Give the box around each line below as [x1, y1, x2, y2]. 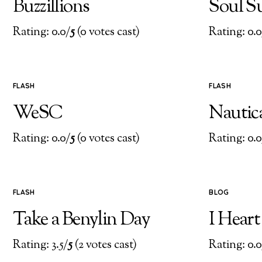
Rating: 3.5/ [13, 236, 68, 254]
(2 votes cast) [73, 236, 137, 254]
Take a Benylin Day [13, 206, 150, 233]
